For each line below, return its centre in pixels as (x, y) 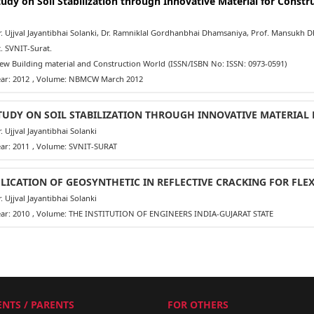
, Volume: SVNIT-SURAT (74, 146)
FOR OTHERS (198, 304)
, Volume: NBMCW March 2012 (87, 78)
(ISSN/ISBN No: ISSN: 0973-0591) (227, 63)
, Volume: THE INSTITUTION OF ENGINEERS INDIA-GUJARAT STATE (152, 213)
